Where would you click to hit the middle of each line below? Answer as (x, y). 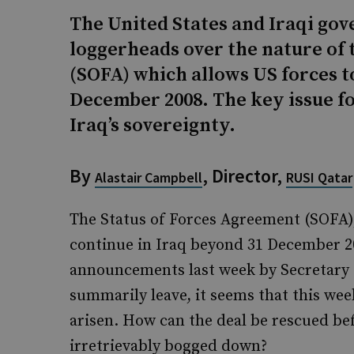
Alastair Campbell (149, 177)
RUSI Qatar (319, 177)
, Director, (244, 176)
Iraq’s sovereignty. (153, 126)
